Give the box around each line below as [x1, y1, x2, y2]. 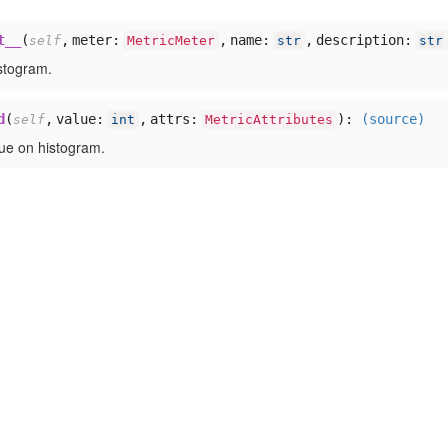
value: [56, 110, 107, 127]
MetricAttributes [205, 111, 333, 127]
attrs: [150, 110, 201, 127]
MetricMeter [127, 32, 215, 48]
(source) [361, 110, 425, 127]
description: [316, 31, 415, 48]
